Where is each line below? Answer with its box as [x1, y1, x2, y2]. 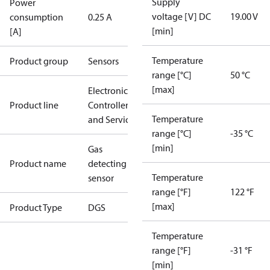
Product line [10, 99, 58, 111]
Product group [10, 55, 68, 67]
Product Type [10, 201, 62, 213]
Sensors [88, 55, 119, 67]
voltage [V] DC [152, 10, 211, 22]
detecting [88, 157, 127, 169]
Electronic [88, 84, 128, 96]
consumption [10, 11, 63, 23]
